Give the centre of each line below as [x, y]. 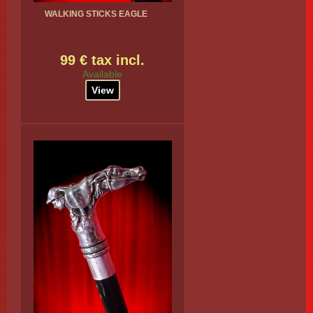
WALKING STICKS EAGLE [96, 14]
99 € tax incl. [102, 60]
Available [102, 74]
